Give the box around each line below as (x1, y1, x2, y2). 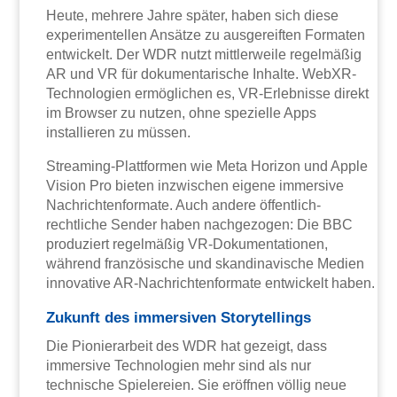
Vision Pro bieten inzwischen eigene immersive (46, 177, 345, 193)
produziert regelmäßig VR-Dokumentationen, (46, 236, 329, 252)
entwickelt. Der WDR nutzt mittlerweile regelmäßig (46, 46, 362, 62)
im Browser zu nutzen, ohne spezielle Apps (46, 105, 317, 121)
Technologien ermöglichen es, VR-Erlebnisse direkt (46, 85, 370, 101)
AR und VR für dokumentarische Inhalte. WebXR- (46, 66, 357, 82)
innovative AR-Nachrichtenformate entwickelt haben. (46, 275, 376, 291)
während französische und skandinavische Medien (46, 255, 365, 271)
